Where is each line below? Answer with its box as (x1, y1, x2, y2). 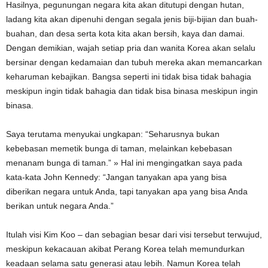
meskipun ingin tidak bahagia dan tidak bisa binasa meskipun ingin (6, 86, 258, 96)
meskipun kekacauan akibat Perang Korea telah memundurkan (6, 243, 245, 254)
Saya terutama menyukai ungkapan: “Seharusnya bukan (6, 129, 220, 139)
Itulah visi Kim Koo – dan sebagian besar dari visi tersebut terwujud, (6, 229, 262, 239)
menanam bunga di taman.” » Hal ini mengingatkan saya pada (6, 157, 242, 167)
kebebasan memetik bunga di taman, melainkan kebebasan (6, 143, 232, 153)
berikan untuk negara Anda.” (6, 200, 114, 211)
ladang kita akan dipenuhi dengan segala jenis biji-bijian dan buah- (6, 14, 258, 24)
